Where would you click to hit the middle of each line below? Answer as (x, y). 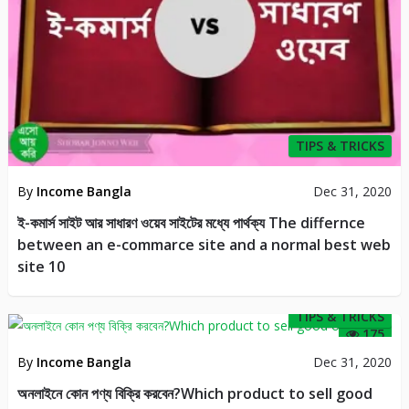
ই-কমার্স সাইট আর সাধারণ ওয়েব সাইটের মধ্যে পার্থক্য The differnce (191, 222)
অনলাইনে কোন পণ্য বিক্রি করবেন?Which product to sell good (194, 393)
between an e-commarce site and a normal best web (204, 244)
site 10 (41, 266)
